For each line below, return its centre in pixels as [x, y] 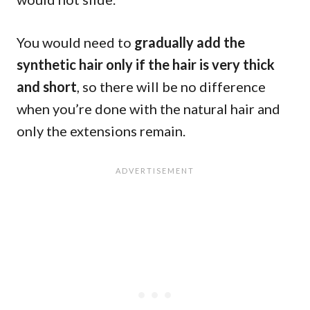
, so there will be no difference [171, 86]
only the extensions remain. [101, 130]
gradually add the [190, 42]
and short [47, 86]
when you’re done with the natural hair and [148, 108]
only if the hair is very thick [190, 64]
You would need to [75, 42]
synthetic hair [60, 64]
